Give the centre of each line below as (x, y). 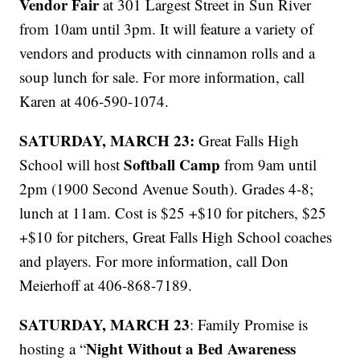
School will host (72, 165)
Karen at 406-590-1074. (94, 101)
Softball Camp (172, 165)
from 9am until (269, 165)
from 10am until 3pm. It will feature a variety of (167, 29)
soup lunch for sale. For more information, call (162, 77)
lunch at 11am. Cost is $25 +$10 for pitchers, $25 (173, 213)
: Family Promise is (249, 325)
